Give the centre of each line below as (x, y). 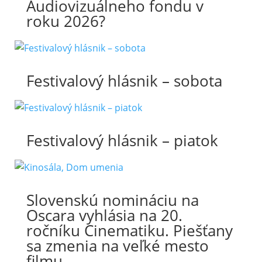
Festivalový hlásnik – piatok (122, 140)
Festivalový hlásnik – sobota (124, 81)
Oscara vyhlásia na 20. (104, 215)
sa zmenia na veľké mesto (117, 246)
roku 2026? (65, 21)
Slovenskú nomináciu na (112, 200)
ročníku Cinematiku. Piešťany (129, 230)
